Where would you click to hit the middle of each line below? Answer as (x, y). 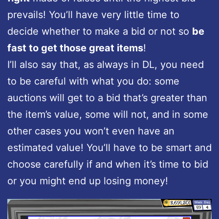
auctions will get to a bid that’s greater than (107, 98)
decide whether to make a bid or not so (100, 31)
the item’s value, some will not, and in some (108, 114)
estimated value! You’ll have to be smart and (109, 147)
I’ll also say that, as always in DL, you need (106, 64)
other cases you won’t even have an (91, 131)
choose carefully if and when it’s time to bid (108, 164)
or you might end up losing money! (88, 181)
